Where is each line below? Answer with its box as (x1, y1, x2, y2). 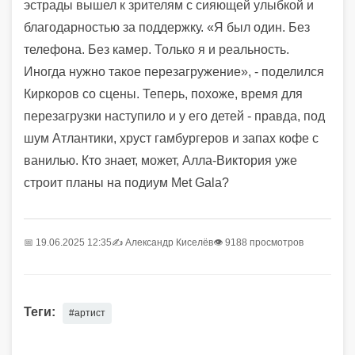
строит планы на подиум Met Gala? (24, 175, 229, 189)
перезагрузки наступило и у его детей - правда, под (24, 109, 325, 123)
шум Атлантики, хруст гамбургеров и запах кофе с (24, 131, 319, 145)
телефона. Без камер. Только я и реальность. (24, 42, 289, 56)
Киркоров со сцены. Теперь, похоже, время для (24, 86, 303, 101)
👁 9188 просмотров (213, 236, 303, 248)
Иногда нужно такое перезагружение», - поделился (24, 64, 324, 78)
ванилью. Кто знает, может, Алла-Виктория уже (24, 153, 297, 167)
